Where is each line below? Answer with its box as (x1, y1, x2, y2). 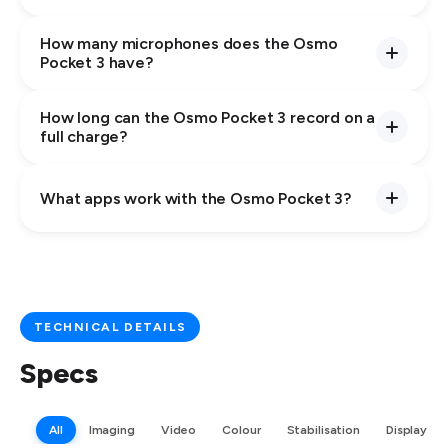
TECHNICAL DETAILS (34, 320, 187, 335)
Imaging (88, 423, 135, 438)
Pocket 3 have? (40, 53, 153, 73)
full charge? (40, 127, 128, 147)
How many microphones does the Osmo (40, 34, 338, 54)
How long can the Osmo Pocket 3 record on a (40, 108, 376, 128)
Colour (222, 423, 261, 438)
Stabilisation (286, 423, 360, 438)
